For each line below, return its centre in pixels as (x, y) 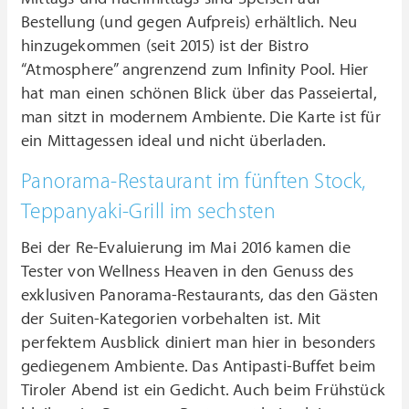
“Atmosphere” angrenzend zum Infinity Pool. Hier (195, 70)
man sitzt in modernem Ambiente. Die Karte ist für (201, 118)
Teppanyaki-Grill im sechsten (149, 212)
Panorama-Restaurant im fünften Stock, (193, 182)
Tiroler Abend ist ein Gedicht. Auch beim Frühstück (204, 391)
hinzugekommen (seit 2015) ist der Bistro (165, 47)
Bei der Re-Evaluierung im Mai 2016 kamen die (186, 248)
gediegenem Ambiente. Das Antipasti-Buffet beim (199, 367)
